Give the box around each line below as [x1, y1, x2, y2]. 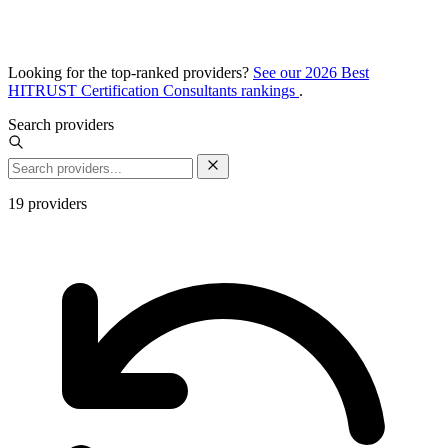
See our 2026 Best [253, 63, 369, 81]
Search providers [8, 115, 114, 133]
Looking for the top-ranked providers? [8, 63, 253, 81]
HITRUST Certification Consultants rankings [8, 81, 299, 99]
